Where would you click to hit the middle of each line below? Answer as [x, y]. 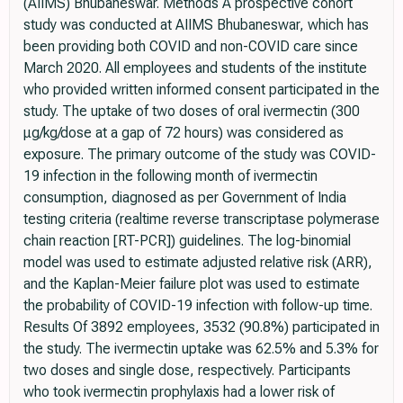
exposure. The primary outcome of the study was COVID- [200, 155]
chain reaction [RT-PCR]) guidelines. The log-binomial [187, 241]
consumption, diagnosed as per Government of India [185, 198]
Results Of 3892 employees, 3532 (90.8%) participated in [201, 327]
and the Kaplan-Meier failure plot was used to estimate [192, 284]
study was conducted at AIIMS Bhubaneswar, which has [196, 25]
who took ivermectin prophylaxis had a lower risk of [179, 392]
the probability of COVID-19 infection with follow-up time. [198, 306]
